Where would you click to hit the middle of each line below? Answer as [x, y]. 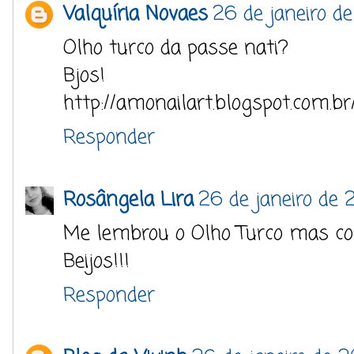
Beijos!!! [96, 262]
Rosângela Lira [128, 200]
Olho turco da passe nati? [176, 48]
